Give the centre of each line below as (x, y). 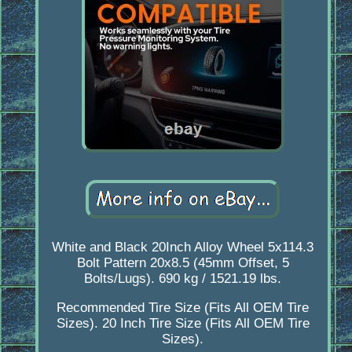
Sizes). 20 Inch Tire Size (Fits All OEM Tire (183, 324)
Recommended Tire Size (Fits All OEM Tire (183, 308)
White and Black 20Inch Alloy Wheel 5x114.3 (183, 247)
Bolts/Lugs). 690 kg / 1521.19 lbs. (183, 279)
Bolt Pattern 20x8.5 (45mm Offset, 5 (183, 263)
